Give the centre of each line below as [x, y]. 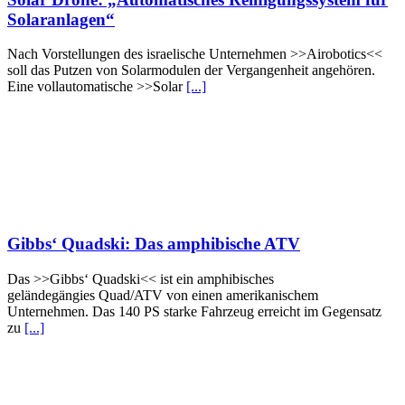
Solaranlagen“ [61, 19]
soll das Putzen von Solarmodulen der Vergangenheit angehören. [191, 71]
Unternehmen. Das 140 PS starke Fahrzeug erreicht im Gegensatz [194, 311]
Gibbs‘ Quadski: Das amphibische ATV [154, 244]
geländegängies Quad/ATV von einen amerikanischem [163, 295]
